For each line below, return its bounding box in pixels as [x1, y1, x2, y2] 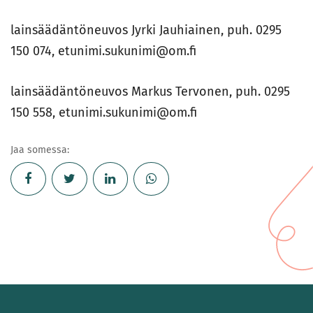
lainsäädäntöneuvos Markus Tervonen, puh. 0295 [10, 84, 290, 100]
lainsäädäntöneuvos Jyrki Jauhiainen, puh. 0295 [10, 22, 282, 38]
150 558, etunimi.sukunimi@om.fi [10, 105, 197, 121]
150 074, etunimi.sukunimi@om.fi [10, 43, 196, 59]
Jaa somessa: [10, 144, 69, 156]
